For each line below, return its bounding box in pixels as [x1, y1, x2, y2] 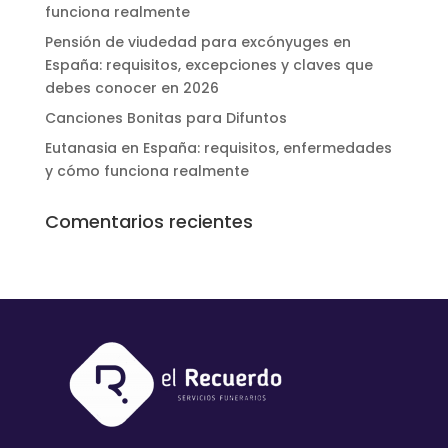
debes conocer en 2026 [44, 77, 219, 98]
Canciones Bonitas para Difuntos [44, 107, 287, 128]
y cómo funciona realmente [44, 160, 249, 181]
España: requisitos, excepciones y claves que [44, 54, 373, 75]
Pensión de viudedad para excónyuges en [44, 31, 351, 52]
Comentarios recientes [44, 208, 253, 234]
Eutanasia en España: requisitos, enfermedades [44, 137, 392, 158]
